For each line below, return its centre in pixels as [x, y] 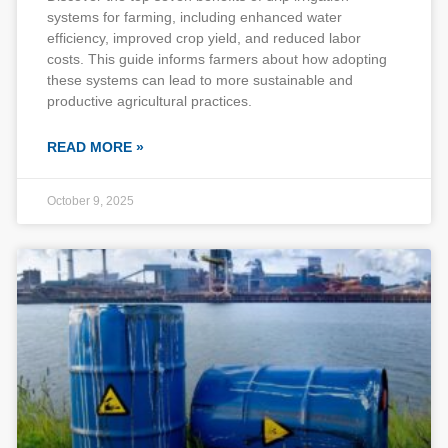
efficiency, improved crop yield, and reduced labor [204, 38]
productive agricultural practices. [149, 101]
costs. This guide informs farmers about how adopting [217, 59]
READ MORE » [95, 147]
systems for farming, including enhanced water [194, 17]
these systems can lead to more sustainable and [200, 80]
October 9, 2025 [90, 201]
